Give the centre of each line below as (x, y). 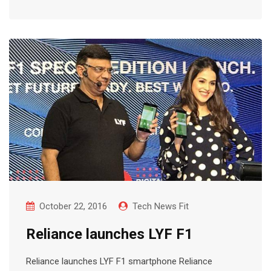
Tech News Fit (161, 206)
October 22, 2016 (73, 206)
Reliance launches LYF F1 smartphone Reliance (119, 261)
